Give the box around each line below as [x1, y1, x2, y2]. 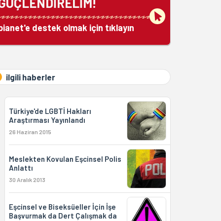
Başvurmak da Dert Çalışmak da [8, 211, 117, 220]
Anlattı [8, 163, 33, 172]
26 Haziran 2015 [8, 128, 51, 135]
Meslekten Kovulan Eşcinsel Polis [8, 154, 121, 163]
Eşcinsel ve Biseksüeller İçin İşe [8, 202, 116, 211]
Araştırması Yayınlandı [8, 115, 85, 124]
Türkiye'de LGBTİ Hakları [8, 107, 91, 115]
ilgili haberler [5, 72, 55, 82]
